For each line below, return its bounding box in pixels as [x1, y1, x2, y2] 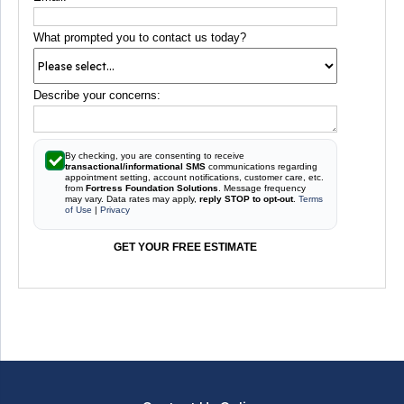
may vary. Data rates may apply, [65, 194, 199, 204]
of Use [65, 205, 92, 215]
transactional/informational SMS [65, 161, 206, 171]
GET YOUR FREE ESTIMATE [113, 241, 257, 253]
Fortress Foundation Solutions [86, 183, 218, 193]
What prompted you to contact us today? [33, 31, 246, 44]
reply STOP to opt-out [199, 194, 293, 204]
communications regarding [206, 161, 317, 171]
